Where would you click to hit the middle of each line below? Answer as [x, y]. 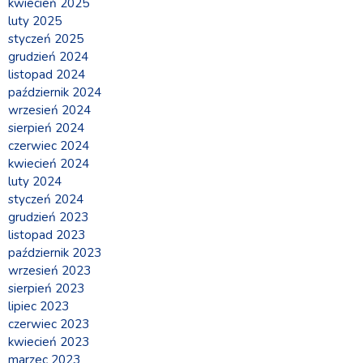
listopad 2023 [47, 235]
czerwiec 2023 [49, 325]
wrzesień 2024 [49, 111]
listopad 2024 [47, 75]
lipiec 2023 [38, 307]
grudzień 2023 [48, 218]
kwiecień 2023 [49, 342]
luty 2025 [35, 21]
